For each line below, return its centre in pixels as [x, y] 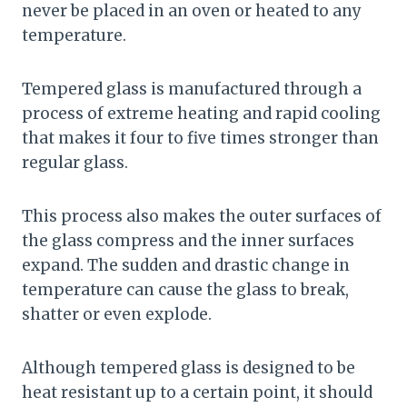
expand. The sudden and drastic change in [186, 266]
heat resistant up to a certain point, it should [197, 393]
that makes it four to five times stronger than [200, 139]
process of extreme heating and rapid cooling [201, 114]
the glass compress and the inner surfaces [188, 241]
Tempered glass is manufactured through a [192, 89]
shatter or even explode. [117, 315]
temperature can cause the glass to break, [185, 290]
